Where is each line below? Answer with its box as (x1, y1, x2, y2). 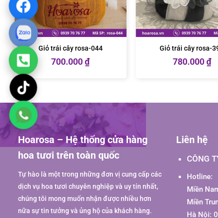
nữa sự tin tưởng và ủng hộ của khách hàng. (18, 206, 152, 215)
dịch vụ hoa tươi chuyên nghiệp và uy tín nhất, (18, 182, 158, 191)
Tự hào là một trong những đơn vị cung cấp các (18, 170, 162, 179)
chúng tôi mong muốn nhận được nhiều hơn (18, 194, 151, 203)
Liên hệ (176, 133, 208, 145)
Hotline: (186, 172, 213, 181)
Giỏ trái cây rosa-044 (38, 44, 103, 53)
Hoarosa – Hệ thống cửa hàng (18, 133, 147, 145)
